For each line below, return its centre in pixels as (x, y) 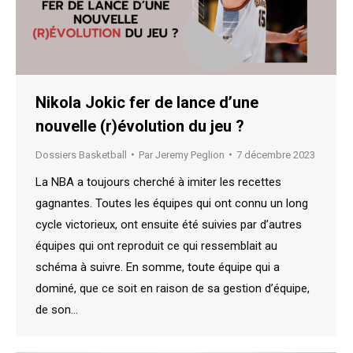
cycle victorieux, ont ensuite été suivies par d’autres (169, 224)
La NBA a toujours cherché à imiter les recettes (158, 182)
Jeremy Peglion (190, 154)
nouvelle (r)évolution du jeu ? (140, 126)
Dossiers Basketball (81, 154)
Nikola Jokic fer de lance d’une (147, 102)
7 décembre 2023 (276, 154)
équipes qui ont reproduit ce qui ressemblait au (156, 245)
